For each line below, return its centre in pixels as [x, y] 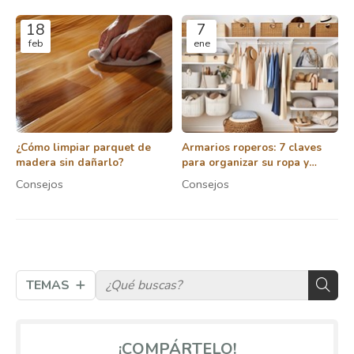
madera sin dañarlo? [70, 163]
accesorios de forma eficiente [258, 178]
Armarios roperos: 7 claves [252, 148]
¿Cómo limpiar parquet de [83, 148]
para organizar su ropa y [245, 163]
